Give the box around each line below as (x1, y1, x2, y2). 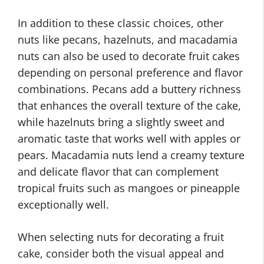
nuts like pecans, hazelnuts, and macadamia (18, 32, 237, 47)
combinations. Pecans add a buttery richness (18, 82, 241, 96)
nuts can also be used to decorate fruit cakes (18, 49, 240, 63)
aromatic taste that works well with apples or (18, 131, 240, 146)
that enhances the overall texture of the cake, (18, 98, 241, 113)
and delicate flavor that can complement (18, 164, 219, 179)
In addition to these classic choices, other (18, 16, 223, 30)
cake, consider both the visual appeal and (18, 246, 224, 260)
